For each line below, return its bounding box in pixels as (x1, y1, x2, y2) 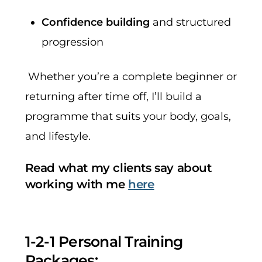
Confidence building (42, 15, 150, 29)
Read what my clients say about (25, 161, 212, 175)
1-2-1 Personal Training (25, 232, 183, 250)
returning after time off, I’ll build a (25, 89, 202, 103)
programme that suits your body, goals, (25, 109, 231, 123)
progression (42, 35, 104, 49)
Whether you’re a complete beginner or (25, 70, 237, 83)
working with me (25, 177, 129, 192)
